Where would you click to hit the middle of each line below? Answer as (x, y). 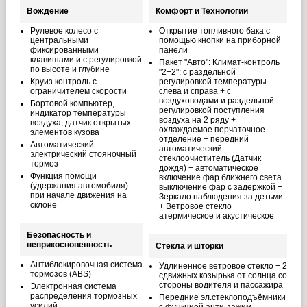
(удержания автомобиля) (79, 186)
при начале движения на (78, 195)
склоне (43, 205)
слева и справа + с (195, 91)
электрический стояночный (83, 154)
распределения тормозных (83, 296)
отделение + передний (204, 139)
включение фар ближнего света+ (222, 177)
